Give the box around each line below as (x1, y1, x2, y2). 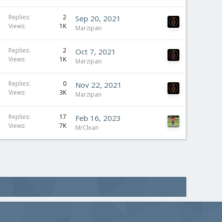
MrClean (75, 123, 99, 132)
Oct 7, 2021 (75, 47, 116, 56)
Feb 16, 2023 (75, 113, 121, 123)
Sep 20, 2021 (75, 13, 121, 23)
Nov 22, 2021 (75, 80, 122, 90)
